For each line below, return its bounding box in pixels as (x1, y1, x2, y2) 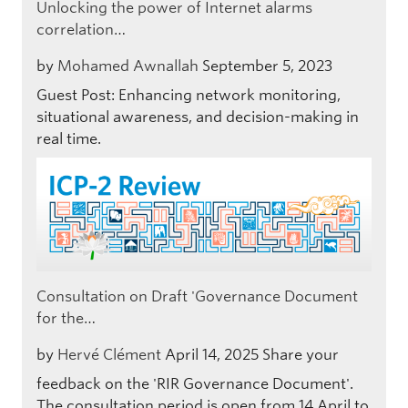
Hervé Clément (57, 345, 161, 363)
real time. (36, 130, 101, 148)
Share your (262, 345, 339, 363)
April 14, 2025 (165, 345, 259, 363)
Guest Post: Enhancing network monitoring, (36, 87, 341, 105)
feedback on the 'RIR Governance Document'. (36, 374, 353, 393)
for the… (36, 309, 96, 327)
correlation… (36, 21, 126, 39)
